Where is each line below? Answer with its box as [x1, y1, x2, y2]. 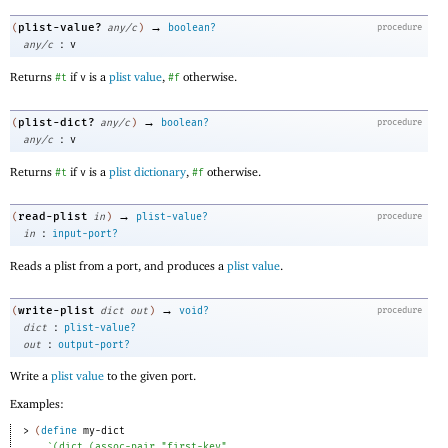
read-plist [18, 210, 88, 224]
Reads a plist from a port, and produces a [10, 258, 227, 274]
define [40, 425, 77, 438]
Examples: [10, 396, 64, 412]
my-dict [82, 425, 125, 438]
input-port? [52, 228, 118, 241]
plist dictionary [109, 163, 186, 179]
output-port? [58, 338, 130, 351]
